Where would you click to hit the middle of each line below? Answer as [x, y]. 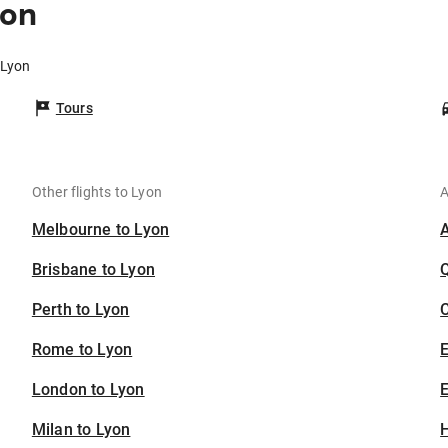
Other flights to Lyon [97, 192]
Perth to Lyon [80, 310]
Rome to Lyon [82, 350]
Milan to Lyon [81, 430]
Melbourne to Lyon [100, 230]
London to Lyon [88, 390]
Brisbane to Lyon [93, 270]
